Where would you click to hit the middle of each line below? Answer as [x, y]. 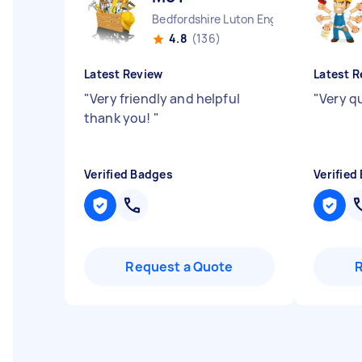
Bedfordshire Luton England [226, 19]
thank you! [119, 118]
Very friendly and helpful [165, 99]
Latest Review [124, 74]
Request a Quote [179, 267]
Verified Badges [128, 174]
